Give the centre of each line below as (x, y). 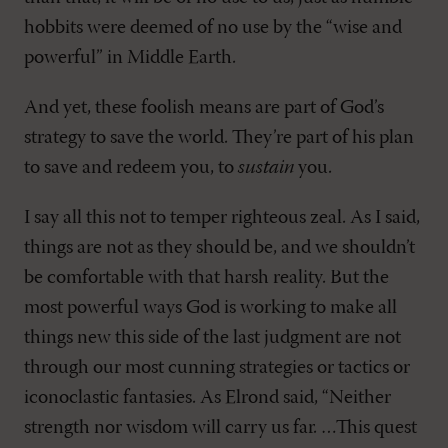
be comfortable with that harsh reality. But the (206, 278)
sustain (266, 168)
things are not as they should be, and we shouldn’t (219, 248)
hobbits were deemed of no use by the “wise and (213, 28)
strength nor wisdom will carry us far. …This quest (220, 428)
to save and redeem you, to (131, 168)
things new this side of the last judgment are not (212, 338)
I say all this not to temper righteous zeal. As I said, (222, 218)
